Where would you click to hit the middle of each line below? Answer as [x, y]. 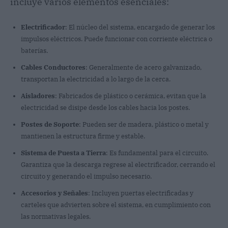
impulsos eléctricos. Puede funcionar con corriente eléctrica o [117, 39]
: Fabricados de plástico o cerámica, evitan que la [131, 96]
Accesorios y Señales [54, 193]
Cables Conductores [53, 67]
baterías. [34, 50]
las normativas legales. [56, 216]
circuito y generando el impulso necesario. [86, 176]
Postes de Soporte [50, 124]
